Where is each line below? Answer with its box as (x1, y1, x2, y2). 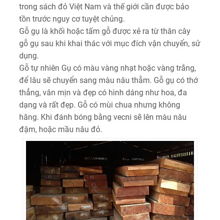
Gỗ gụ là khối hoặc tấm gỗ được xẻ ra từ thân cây (19, 27, 191, 36)
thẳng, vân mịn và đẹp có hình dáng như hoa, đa (19, 88, 187, 97)
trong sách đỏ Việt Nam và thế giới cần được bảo (19, 2, 189, 11)
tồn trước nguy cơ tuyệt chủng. (19, 14, 125, 24)
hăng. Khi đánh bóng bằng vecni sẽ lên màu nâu (19, 112, 187, 122)
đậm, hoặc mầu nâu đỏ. (19, 125, 102, 134)
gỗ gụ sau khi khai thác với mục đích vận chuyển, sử (19, 39, 200, 48)
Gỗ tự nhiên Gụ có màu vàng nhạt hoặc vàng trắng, (19, 63, 196, 73)
